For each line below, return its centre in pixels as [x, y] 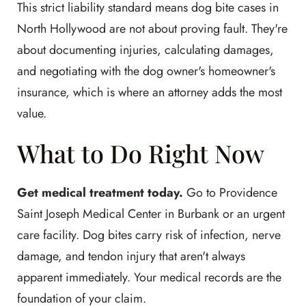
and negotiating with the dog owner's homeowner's [146, 71]
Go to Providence [230, 193]
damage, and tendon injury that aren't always [131, 256]
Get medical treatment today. [100, 193]
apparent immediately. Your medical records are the [149, 277]
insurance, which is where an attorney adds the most [150, 92]
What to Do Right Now [141, 153]
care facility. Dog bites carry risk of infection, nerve [149, 235]
